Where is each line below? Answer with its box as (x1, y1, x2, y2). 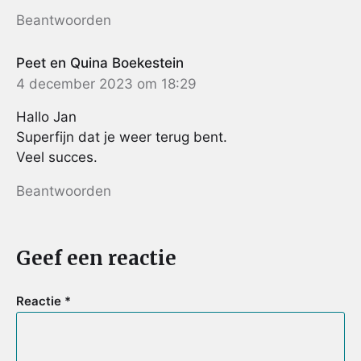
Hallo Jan (16, 109, 77, 126)
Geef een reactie (16, 245, 176, 271)
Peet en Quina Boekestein (16, 54, 184, 71)
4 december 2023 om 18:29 (16, 76, 197, 93)
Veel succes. (16, 149, 98, 166)
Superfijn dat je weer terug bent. (16, 129, 227, 146)
